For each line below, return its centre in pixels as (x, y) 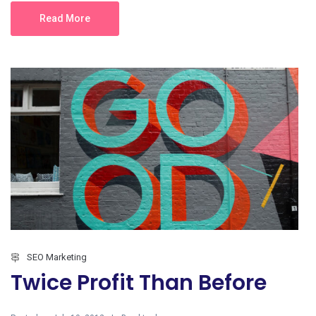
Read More (65, 19)
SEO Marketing (57, 257)
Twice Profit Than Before (139, 283)
